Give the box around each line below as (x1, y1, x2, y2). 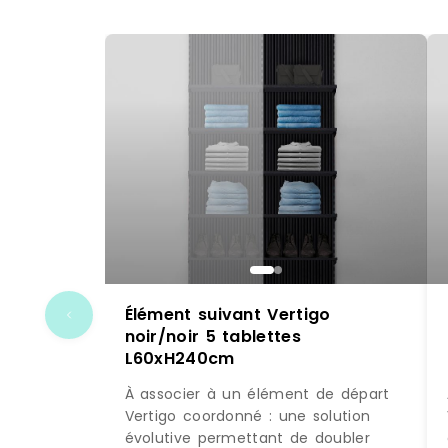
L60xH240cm (124, 347, 235, 370)
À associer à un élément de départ (124, 384, 390, 405)
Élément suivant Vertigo (124, 303, 331, 326)
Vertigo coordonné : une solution (124, 406, 371, 427)
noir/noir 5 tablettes (124, 325, 301, 348)
